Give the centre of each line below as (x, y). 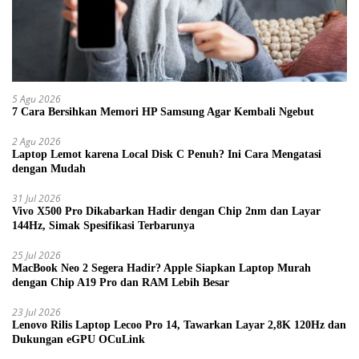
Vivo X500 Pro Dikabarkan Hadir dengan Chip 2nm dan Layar (166, 211)
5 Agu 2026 (36, 99)
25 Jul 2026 (36, 255)
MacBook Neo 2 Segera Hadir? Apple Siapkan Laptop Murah (161, 268)
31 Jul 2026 (36, 198)
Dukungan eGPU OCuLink (79, 339)
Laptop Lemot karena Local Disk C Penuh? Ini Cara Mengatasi (167, 154)
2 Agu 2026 (36, 141)
